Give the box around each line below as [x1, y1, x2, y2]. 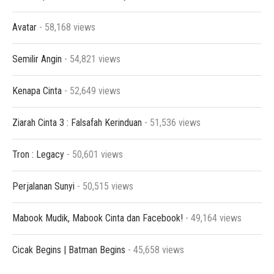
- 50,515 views [75, 180, 133, 192]
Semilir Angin [12, 53, 62, 65]
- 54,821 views [62, 53, 120, 65]
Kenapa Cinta [12, 85, 62, 97]
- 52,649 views [62, 85, 120, 97]
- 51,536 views [142, 117, 201, 128]
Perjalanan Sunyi [12, 180, 75, 192]
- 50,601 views [64, 149, 123, 160]
